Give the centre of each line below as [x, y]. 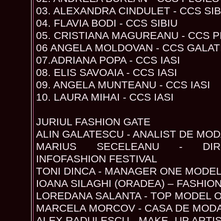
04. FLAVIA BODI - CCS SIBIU [107, 23]
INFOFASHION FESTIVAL [97, 159]
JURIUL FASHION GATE [93, 122]
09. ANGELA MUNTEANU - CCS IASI [123, 85]
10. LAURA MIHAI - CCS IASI [105, 97]
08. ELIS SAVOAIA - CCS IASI [107, 72]
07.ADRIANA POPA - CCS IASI [108, 60]
